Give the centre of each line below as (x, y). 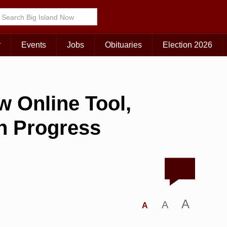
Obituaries (123, 45)
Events (34, 45)
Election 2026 (187, 45)
